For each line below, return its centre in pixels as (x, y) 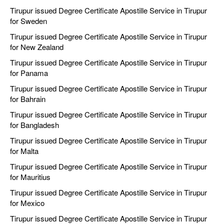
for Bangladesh (34, 125)
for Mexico (27, 203)
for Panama (29, 73)
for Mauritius (30, 177)
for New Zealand (37, 47)
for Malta (24, 151)
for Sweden (28, 21)
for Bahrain (28, 99)
